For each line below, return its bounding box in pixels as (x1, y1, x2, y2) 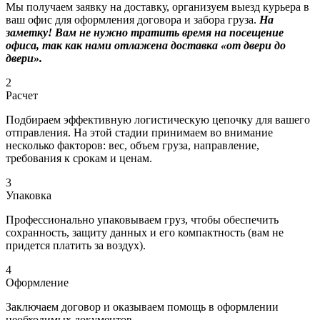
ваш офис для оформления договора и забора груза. (6, 14, 259, 26)
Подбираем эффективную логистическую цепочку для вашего (6, 114, 310, 126)
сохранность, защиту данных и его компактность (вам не (6, 226, 284, 239)
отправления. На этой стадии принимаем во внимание (6, 126, 273, 139)
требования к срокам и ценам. (6, 152, 152, 165)
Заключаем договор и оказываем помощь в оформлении (6, 301, 279, 314)
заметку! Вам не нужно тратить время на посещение (6, 26, 284, 39)
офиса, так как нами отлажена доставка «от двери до (6, 39, 286, 52)
